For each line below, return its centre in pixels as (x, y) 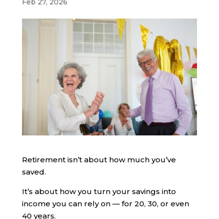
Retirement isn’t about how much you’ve (99, 159)
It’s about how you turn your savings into (99, 191)
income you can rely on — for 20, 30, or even (105, 203)
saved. (34, 172)
